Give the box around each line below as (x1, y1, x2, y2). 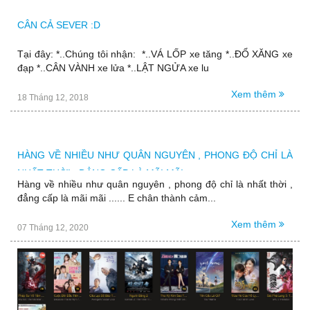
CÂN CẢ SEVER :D (17, 19, 100, 30)
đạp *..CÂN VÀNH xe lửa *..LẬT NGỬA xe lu (17, 62, 209, 73)
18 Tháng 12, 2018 (17, 92, 89, 102)
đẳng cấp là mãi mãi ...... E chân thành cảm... (17, 192, 216, 203)
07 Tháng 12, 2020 (17, 222, 89, 232)
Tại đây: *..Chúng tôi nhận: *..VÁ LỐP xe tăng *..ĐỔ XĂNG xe (17, 48, 293, 60)
